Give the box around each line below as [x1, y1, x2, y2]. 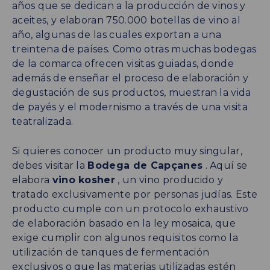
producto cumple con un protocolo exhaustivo [12, 202, 249, 215]
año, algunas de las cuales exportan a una [12, 28, 222, 40]
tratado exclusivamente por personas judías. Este [12, 188, 258, 200]
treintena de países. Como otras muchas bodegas [12, 43, 257, 55]
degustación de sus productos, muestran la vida [12, 86, 251, 98]
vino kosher [52, 174, 116, 186]
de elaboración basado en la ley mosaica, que [12, 217, 236, 229]
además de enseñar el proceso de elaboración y [12, 72, 249, 84]
